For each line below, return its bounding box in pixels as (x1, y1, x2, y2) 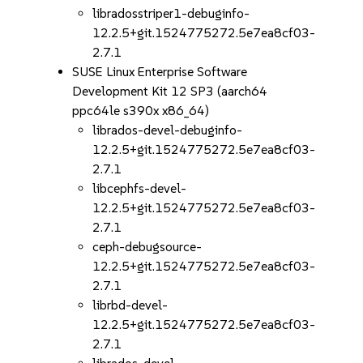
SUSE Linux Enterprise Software (72, 64, 248, 79)
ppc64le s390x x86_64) (72, 103, 210, 118)
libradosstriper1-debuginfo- (92, 6, 250, 21)
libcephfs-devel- (92, 181, 187, 196)
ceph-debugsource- (92, 239, 203, 254)
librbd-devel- (92, 297, 169, 313)
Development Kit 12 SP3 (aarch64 (72, 83, 268, 99)
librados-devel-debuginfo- (92, 122, 243, 138)
